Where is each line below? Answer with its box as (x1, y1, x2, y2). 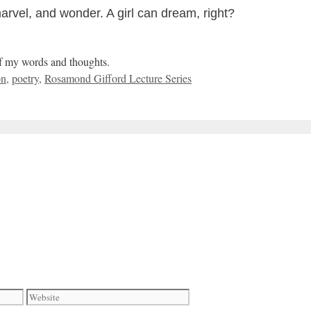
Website (26, 288, 60, 303)
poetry (12, 71, 39, 86)
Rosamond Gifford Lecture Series (44, 71, 192, 86)
